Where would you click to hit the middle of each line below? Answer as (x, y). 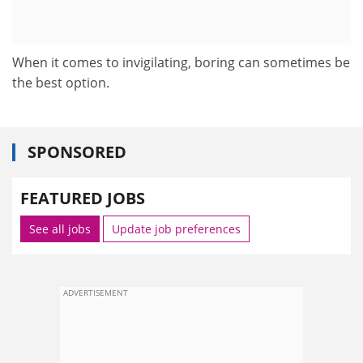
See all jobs (60, 229)
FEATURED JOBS (83, 198)
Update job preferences (176, 229)
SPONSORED (77, 152)
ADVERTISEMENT (96, 293)
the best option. (61, 82)
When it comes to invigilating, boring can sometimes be (181, 62)
